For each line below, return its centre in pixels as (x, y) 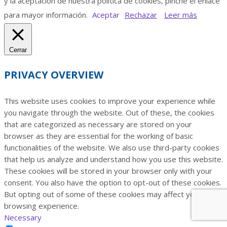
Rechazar (141, 14)
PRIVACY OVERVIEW (54, 75)
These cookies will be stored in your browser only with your (108, 171)
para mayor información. (47, 14)
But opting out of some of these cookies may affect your (103, 194)
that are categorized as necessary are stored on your (98, 124)
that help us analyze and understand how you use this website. (113, 159)
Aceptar (106, 14)
